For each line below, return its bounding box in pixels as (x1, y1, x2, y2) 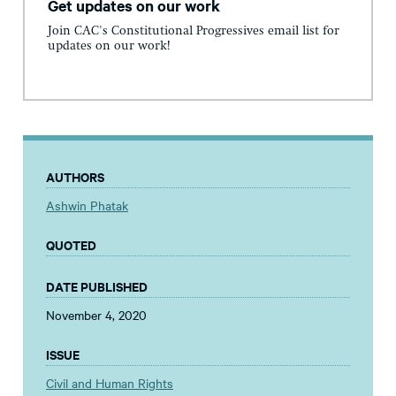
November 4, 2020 (46, 306, 147, 324)
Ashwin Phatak (46, 196, 128, 215)
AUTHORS (46, 167, 104, 187)
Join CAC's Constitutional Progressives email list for (48, 25, 339, 38)
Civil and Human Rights (46, 374, 173, 392)
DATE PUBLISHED (46, 277, 148, 296)
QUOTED (46, 235, 96, 255)
